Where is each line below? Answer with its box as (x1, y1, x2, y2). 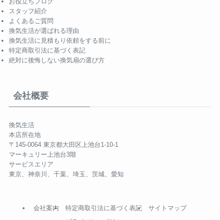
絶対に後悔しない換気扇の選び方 (8, 56, 105, 64)
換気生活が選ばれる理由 (8, 27, 79, 35)
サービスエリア (8, 160, 54, 168)
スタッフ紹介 (8, 7, 47, 15)
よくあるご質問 (8, 17, 54, 25)
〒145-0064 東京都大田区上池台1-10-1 (8, 140, 118, 148)
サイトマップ (148, 204, 187, 212)
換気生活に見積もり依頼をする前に (8, 37, 111, 45)
